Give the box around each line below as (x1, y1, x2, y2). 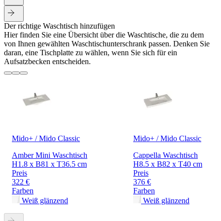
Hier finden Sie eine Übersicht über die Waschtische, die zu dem (4, 31, 204, 39)
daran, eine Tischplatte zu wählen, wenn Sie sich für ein (4, 48, 177, 57)
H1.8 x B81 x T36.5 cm (12, 160, 87, 169)
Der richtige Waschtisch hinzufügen (4, 22, 115, 31)
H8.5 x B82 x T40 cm (133, 160, 202, 169)
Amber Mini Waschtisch (12, 151, 87, 160)
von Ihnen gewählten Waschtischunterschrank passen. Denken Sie (4, 39, 210, 48)
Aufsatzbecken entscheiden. (4, 57, 91, 66)
